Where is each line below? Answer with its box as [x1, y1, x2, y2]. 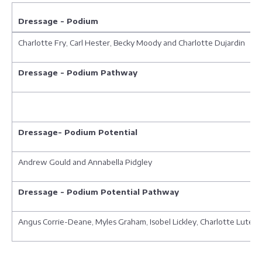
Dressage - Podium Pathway [18, 68, 137, 77]
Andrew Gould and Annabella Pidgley [18, 157, 154, 167]
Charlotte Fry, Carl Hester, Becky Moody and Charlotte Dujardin [18, 38, 245, 47]
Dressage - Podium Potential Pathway [18, 187, 179, 196]
